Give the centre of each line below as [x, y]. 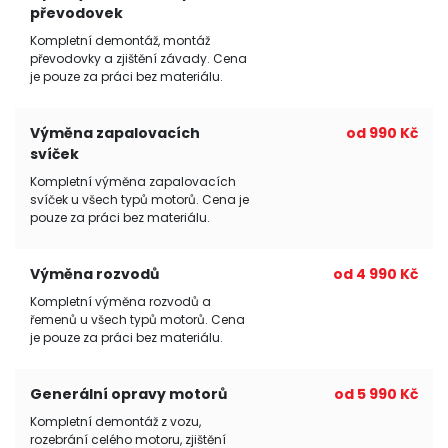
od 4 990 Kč [375, 274]
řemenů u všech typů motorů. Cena [137, 319]
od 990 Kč [382, 133]
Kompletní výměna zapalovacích [133, 181]
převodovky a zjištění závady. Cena [138, 58]
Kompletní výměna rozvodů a [120, 301]
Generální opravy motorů [128, 394]
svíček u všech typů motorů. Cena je [139, 199]
